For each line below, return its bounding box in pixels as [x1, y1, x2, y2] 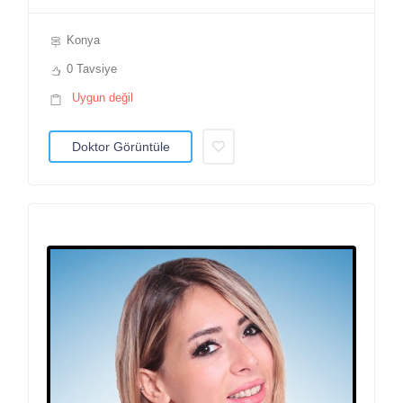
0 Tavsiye [67, 61, 117, 76]
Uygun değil [72, 90, 133, 104]
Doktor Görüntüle [71, 139, 170, 154]
